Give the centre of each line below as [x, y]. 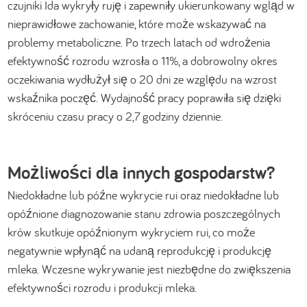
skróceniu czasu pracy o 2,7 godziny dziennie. [115, 116]
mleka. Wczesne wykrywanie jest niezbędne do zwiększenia [149, 269]
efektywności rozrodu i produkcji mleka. [102, 287]
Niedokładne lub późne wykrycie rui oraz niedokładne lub [144, 195]
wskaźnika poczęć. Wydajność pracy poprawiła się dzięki [145, 97]
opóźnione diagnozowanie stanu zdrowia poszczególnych [144, 213]
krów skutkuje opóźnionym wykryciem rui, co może [132, 232]
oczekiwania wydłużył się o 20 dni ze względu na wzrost [143, 79]
